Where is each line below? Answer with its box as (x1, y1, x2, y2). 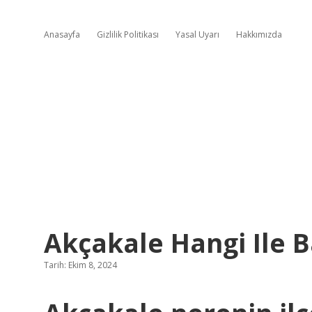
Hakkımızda (236, 29, 282, 40)
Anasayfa (44, 29, 80, 40)
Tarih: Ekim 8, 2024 (44, 259, 117, 271)
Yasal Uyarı (175, 29, 219, 40)
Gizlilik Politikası (97, 29, 159, 40)
